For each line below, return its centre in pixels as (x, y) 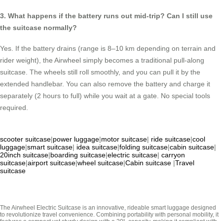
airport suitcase (52, 163)
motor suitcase (124, 139)
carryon (173, 155)
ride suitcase (171, 139)
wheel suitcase (100, 163)
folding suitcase (144, 147)
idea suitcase (97, 147)
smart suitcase (50, 147)
